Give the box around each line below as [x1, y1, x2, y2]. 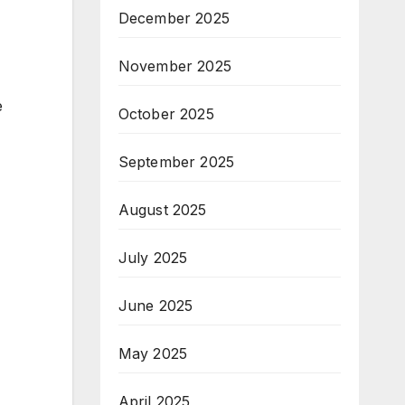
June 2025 [118, 297, 193, 316]
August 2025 [118, 201, 207, 220]
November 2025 [118, 57, 232, 76]
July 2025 [118, 249, 188, 268]
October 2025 [118, 105, 214, 124]
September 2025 [118, 153, 235, 172]
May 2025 [118, 344, 188, 363]
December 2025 [118, 9, 231, 28]
